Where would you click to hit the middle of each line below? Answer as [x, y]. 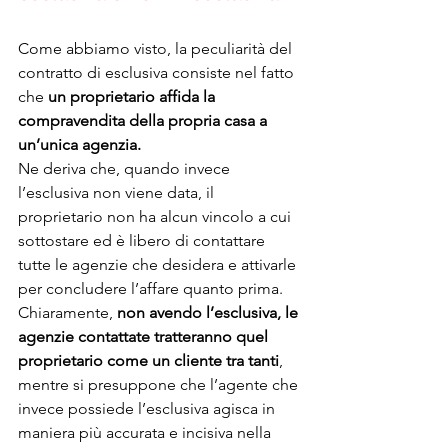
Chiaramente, [67, 313]
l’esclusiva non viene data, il [118, 193]
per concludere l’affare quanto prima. [152, 289]
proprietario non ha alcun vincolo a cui [156, 217]
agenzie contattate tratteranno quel [145, 337]
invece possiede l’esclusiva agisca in [148, 409]
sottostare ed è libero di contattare [143, 241]
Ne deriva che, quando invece [126, 169]
